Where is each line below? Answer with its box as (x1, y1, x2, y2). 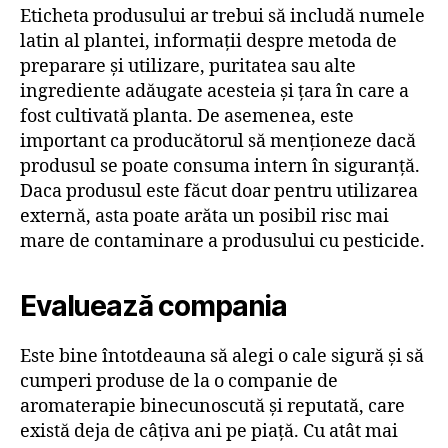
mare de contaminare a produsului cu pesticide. (20, 230, 425, 254)
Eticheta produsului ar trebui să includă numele (20, 5, 425, 29)
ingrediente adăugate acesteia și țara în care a (20, 80, 409, 104)
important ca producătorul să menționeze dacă (20, 130, 416, 154)
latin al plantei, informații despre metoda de (20, 30, 397, 54)
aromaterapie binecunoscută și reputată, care (20, 395, 405, 419)
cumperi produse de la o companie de (20, 370, 338, 394)
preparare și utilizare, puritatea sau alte (20, 55, 356, 79)
